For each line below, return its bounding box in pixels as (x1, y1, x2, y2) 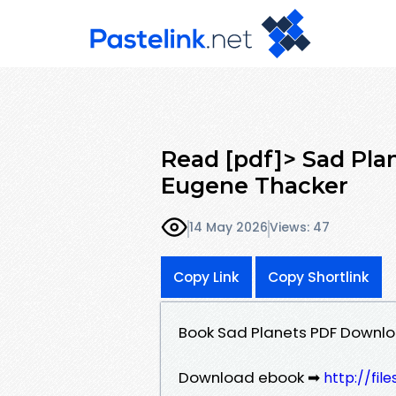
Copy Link (173, 267, 240, 286)
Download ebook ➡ (179, 366, 324, 388)
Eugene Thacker (161, 171, 348, 199)
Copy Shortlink (268, 267, 369, 286)
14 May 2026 (189, 218, 268, 237)
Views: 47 (270, 218, 330, 237)
